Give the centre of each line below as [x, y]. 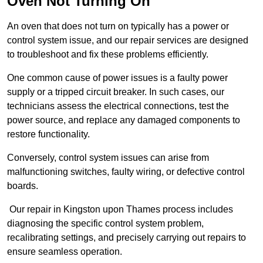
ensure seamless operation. [65, 252]
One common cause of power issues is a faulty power [117, 78]
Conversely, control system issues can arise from [108, 158]
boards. [23, 186]
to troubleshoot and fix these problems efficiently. [108, 55]
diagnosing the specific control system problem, [105, 224]
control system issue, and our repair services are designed [128, 41]
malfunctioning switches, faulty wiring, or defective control [126, 172]
